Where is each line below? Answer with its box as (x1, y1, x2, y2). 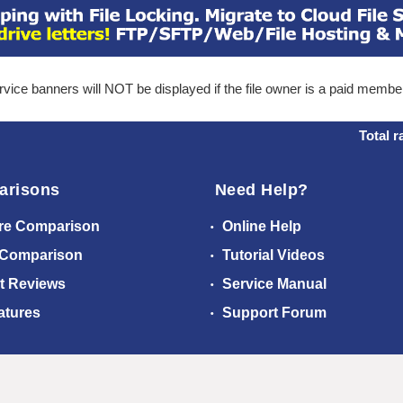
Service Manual (219, 276, 327, 292)
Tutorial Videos (219, 247, 325, 264)
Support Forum (219, 305, 327, 321)
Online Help (219, 219, 301, 235)
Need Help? (215, 181, 309, 200)
